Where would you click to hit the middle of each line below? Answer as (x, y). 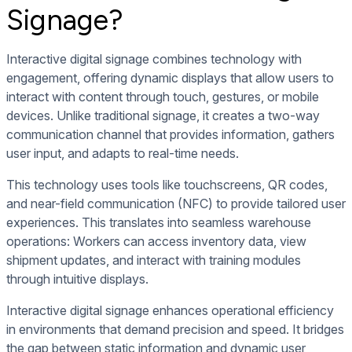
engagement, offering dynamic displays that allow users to (170, 77)
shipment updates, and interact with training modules (154, 260)
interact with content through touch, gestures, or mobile (163, 96)
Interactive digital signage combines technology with (154, 59)
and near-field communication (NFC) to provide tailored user (176, 203)
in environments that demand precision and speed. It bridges (175, 329)
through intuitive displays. (77, 279)
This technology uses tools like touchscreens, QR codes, (167, 184)
